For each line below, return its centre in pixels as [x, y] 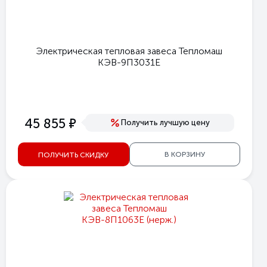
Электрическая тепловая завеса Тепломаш [129, 51]
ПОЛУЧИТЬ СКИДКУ [74, 155]
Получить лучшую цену [165, 122]
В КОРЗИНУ [184, 154]
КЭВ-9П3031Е [129, 62]
